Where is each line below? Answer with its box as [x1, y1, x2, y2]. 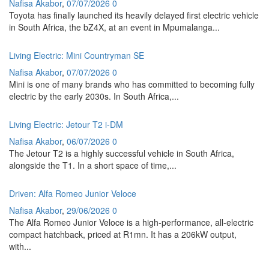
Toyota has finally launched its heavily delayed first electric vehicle [9, 8, 259, 21]
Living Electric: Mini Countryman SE [9, 49, 144, 61]
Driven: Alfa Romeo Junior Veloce [9, 187, 136, 199]
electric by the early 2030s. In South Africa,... [9, 89, 179, 102]
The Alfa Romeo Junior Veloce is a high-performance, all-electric [9, 216, 253, 228]
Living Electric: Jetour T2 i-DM [9, 118, 123, 130]
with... [9, 240, 31, 252]
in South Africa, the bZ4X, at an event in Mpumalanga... [9, 20, 220, 33]
